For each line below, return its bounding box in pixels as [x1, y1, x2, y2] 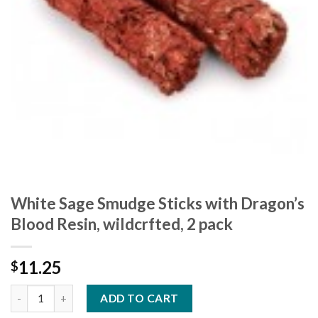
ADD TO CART [100, 292, 179, 305]
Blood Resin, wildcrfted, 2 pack [11, 214, 233, 234]
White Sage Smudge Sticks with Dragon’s [11, 194, 305, 214]
